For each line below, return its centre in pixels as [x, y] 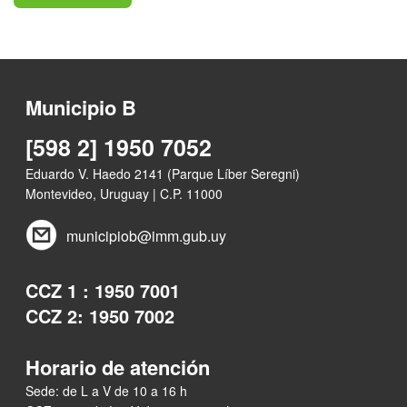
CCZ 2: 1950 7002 [100, 315]
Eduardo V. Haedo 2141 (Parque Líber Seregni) [163, 173]
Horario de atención [118, 367]
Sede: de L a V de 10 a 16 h [107, 390]
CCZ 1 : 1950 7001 [103, 290]
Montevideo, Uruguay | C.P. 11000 [124, 193]
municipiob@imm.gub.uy [147, 235]
